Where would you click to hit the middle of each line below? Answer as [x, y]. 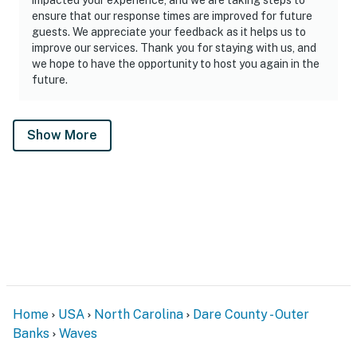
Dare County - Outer [251, 314]
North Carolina [139, 314]
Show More [62, 135]
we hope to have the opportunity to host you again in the [176, 63]
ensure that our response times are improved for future [172, 16]
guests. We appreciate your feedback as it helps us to [169, 31]
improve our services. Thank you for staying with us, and [174, 47]
